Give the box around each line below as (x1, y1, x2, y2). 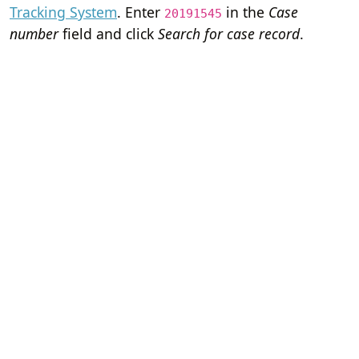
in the (222, 2, 268, 22)
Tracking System (10, 2, 117, 22)
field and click (58, 23, 158, 43)
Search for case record (158, 23, 300, 43)
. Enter (117, 2, 164, 22)
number (10, 23, 58, 43)
